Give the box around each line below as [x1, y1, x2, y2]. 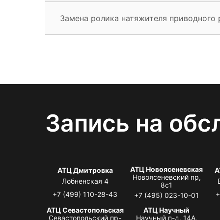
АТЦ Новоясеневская [130, 165, 203, 173]
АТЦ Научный [143, 205, 190, 214]
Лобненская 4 [61, 176, 109, 185]
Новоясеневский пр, [132, 172, 201, 181]
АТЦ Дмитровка [57, 165, 113, 174]
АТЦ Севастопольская [46, 205, 124, 214]
